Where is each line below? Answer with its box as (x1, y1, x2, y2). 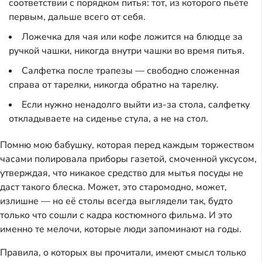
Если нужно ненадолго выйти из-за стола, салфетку (22, 98, 250, 112)
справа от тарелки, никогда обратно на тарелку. (9, 78, 219, 92)
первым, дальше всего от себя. (9, 11, 146, 24)
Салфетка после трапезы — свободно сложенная (22, 64, 240, 78)
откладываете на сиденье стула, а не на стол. (9, 112, 208, 126)
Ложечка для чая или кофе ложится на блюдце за (22, 30, 243, 44)
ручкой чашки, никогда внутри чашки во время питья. (9, 44, 244, 58)
